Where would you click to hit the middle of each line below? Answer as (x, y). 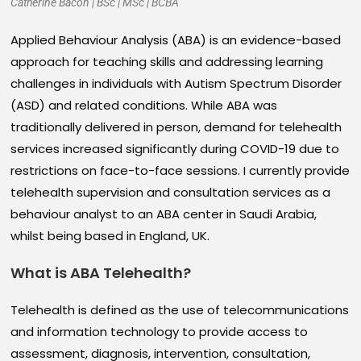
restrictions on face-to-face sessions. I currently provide (180, 171)
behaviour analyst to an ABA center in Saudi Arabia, (164, 214)
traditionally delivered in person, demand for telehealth (176, 127)
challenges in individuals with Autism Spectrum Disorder (176, 84)
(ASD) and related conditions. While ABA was (144, 106)
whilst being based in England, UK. (110, 236)
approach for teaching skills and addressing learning (167, 62)
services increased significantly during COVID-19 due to (175, 149)
